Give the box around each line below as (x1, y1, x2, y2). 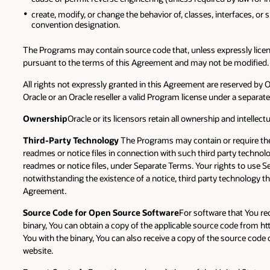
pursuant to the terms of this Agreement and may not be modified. (23, 57, 269, 67)
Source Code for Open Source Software (23, 207, 179, 218)
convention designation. (31, 19, 120, 30)
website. (23, 245, 53, 256)
